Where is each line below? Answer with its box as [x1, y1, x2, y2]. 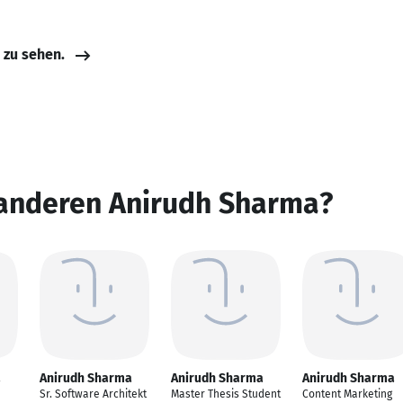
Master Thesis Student [171, 388, 281, 400]
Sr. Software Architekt [40, 388, 147, 400]
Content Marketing [302, 388, 392, 400]
